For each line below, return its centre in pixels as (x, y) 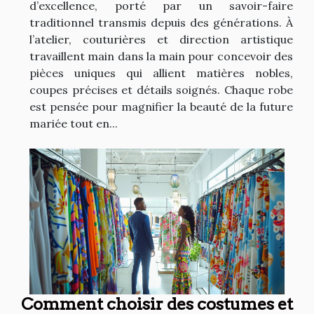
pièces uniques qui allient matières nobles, (161, 73)
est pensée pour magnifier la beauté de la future (161, 106)
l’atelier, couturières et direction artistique (161, 39)
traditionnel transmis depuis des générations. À (161, 22)
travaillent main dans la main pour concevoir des (161, 56)
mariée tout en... (74, 123)
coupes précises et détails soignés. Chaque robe (161, 89)
